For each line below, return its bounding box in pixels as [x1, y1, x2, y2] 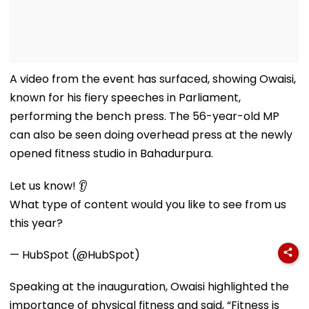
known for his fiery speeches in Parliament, [10, 89, 241, 106]
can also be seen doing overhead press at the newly [10, 126, 292, 143]
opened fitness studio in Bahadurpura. [10, 145, 213, 161]
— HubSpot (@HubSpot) [10, 246, 140, 263]
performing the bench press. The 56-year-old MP [10, 108, 279, 124]
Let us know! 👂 [10, 177, 88, 194]
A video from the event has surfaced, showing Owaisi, [10, 70, 296, 87]
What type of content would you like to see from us [10, 196, 286, 212]
